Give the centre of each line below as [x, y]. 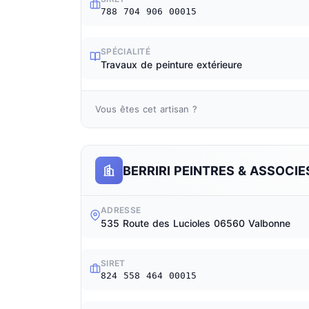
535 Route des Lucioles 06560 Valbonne [196, 223]
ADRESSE [121, 210]
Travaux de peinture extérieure [171, 64]
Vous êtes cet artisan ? [146, 109]
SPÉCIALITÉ [126, 51]
